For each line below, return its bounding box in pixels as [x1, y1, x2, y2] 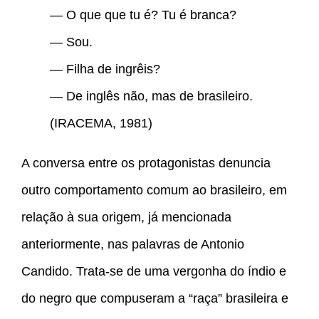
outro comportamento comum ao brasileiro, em [21, 183, 287, 198]
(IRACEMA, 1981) [50, 116, 152, 131]
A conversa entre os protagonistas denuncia [21, 156, 271, 171]
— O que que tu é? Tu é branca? [50, 8, 236, 23]
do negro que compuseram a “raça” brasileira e [21, 291, 288, 306]
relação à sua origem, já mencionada [21, 210, 231, 225]
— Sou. [50, 35, 93, 50]
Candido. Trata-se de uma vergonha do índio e [21, 264, 286, 279]
